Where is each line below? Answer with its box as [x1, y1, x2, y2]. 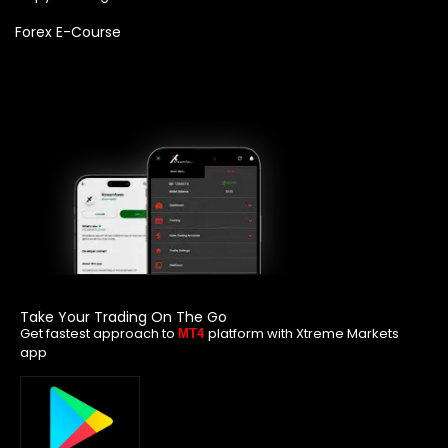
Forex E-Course [15, 21, 121, 42]
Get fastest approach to [20, 323, 178, 343]
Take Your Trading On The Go [20, 306, 227, 327]
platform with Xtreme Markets [208, 323, 399, 343]
